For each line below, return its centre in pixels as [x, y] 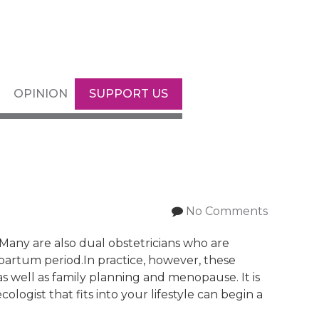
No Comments [227, 211]
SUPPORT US [129, 94]
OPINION [41, 94]
